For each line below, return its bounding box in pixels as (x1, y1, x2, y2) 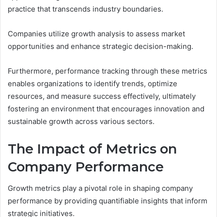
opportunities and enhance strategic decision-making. (8, 41, 193, 51)
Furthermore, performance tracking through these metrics (8, 66, 207, 76)
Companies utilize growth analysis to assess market (8, 29, 185, 38)
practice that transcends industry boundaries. (8, 4, 163, 14)
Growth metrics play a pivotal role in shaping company (8, 184, 193, 193)
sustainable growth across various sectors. (8, 116, 155, 126)
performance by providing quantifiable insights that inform (8, 196, 207, 206)
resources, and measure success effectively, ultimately (8, 91, 196, 101)
